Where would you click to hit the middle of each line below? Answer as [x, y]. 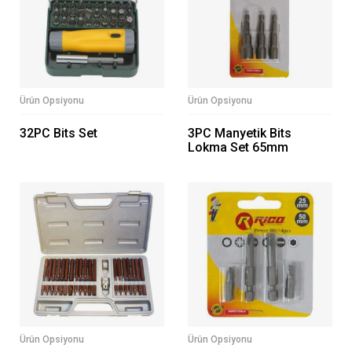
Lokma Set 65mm [238, 148]
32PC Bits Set [59, 134]
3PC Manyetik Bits [240, 134]
